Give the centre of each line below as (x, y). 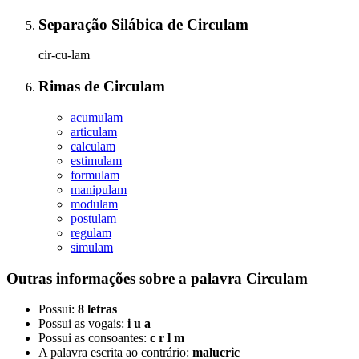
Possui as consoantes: (94, 338)
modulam (94, 204)
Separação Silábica (103, 24)
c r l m (167, 338)
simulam (92, 247)
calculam (93, 146)
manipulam (99, 189)
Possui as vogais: (83, 324)
